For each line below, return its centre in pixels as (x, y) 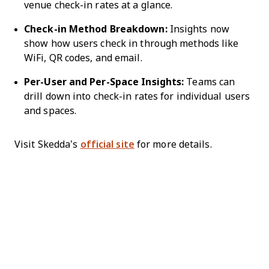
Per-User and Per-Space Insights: (104, 82)
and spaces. (50, 110)
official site (107, 144)
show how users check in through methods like (131, 43)
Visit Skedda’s (47, 144)
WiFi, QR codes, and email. (83, 58)
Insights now (198, 29)
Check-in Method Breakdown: (96, 29)
